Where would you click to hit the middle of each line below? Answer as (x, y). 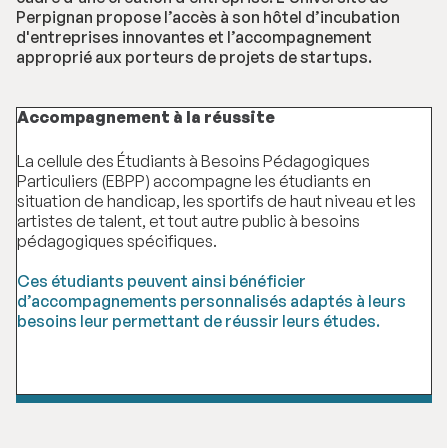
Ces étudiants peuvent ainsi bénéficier (161, 281)
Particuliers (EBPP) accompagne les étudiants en (194, 181)
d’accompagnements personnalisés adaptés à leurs (211, 301)
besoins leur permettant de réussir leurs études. (198, 321)
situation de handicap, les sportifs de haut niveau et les (216, 201)
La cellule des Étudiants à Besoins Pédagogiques (193, 161)
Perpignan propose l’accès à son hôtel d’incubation (208, 17)
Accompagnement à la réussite (146, 117)
